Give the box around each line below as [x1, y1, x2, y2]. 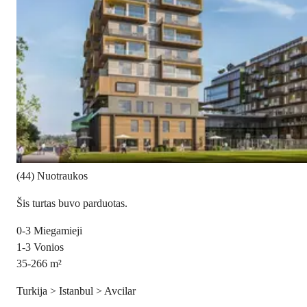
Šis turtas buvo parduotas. [16, 197, 127, 210]
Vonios [34, 241, 64, 254]
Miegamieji [34, 225, 82, 237]
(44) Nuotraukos [16, 170, 88, 182]
